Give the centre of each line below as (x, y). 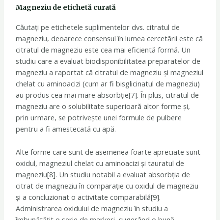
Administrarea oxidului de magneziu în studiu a (92, 208)
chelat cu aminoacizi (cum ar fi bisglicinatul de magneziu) (108, 84)
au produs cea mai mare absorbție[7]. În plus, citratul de (108, 95)
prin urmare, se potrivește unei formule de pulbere (99, 118)
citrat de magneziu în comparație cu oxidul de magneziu (107, 185)
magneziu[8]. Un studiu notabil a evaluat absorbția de (103, 174)
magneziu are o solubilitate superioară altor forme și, (103, 106)
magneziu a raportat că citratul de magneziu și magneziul (110, 72)
